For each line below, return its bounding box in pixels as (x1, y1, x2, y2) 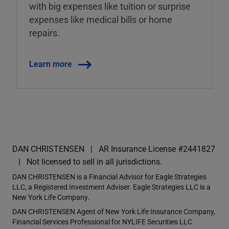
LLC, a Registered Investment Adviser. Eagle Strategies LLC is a (12, 181, 211, 192)
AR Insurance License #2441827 (99, 143, 215, 154)
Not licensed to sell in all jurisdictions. (27, 155, 162, 167)
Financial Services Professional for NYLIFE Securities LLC (12, 216, 192, 226)
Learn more (29, 58, 72, 69)
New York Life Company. (12, 192, 91, 202)
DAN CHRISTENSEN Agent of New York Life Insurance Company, (12, 206, 215, 216)
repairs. (29, 26, 60, 39)
